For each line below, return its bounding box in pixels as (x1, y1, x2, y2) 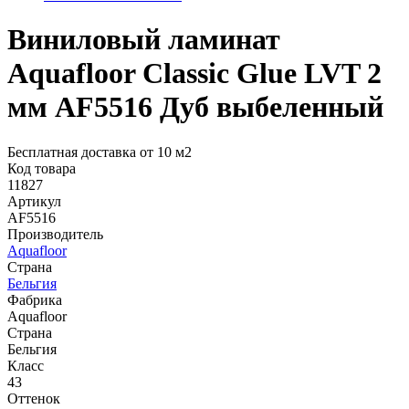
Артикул (7, 193, 61, 209)
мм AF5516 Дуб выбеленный (7, 90, 383, 124)
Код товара (7, 160, 76, 176)
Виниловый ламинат (7, 23, 280, 57)
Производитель (7, 225, 103, 242)
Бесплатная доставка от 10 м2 (7, 143, 192, 160)
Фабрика (7, 291, 62, 308)
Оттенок (7, 390, 60, 406)
